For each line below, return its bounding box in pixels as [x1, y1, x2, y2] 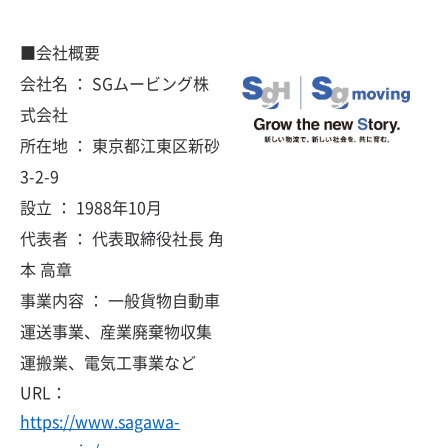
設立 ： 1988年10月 [20, 194, 162, 219]
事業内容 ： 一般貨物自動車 [20, 287, 220, 312]
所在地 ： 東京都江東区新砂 [20, 132, 220, 157]
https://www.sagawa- [20, 408, 180, 433]
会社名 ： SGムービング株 [20, 70, 209, 95]
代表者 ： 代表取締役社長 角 [20, 225, 224, 250]
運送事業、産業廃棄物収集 [20, 318, 212, 343]
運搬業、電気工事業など [20, 349, 196, 374]
